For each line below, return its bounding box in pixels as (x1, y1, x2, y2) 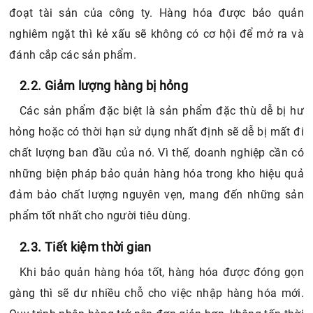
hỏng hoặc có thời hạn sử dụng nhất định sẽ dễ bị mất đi (9, 125, 304, 139)
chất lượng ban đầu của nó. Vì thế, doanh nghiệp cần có (9, 146, 304, 160)
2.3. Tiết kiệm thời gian (20, 239, 152, 254)
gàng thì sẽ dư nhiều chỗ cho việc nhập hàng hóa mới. (9, 286, 304, 300)
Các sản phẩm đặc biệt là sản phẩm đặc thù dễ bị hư (20, 104, 304, 118)
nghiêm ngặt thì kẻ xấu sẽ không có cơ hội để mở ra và (9, 27, 304, 41)
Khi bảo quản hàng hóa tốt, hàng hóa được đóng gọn (20, 265, 304, 279)
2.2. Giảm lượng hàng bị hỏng (20, 78, 189, 94)
